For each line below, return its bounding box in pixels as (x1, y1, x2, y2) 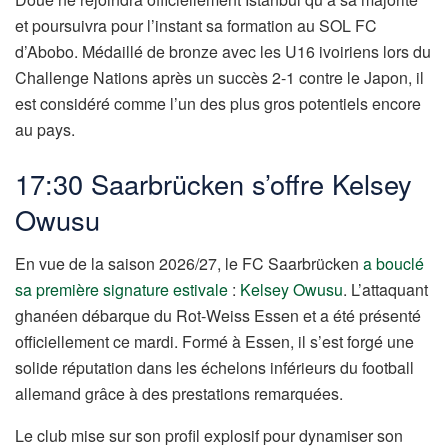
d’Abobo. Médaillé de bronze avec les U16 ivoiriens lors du (15, 40, 431, 64)
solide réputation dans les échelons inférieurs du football (15, 356, 414, 380)
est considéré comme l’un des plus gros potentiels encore (15, 92, 421, 116)
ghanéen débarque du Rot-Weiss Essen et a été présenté (15, 304, 421, 328)
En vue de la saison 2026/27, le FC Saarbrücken (15, 252, 363, 276)
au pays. (15, 118, 75, 142)
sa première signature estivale (15, 278, 228, 302)
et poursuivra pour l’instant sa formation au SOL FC (15, 14, 377, 38)
